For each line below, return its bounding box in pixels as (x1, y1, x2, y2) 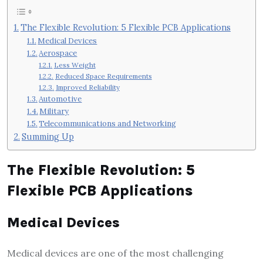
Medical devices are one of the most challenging (7, 247, 224, 259)
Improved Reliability (55, 82, 120, 92)
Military (39, 106, 69, 116)
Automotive (39, 93, 82, 104)
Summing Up (21, 130, 74, 142)
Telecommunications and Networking (39, 118, 177, 129)
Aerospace (39, 48, 77, 58)
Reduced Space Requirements (55, 71, 152, 80)
